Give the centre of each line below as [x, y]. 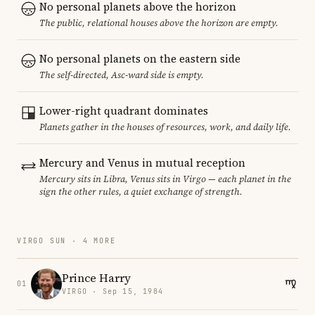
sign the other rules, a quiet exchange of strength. [141, 191]
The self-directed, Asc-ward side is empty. [122, 75]
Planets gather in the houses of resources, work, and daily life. [165, 127]
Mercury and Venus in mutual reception [142, 162]
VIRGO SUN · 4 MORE [66, 240]
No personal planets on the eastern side [140, 58]
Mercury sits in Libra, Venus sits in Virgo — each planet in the [165, 179]
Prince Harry [96, 278]
